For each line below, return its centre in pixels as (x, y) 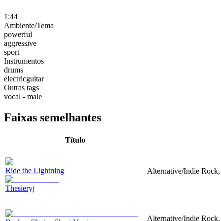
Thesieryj (20, 188)
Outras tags (21, 87)
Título (75, 140)
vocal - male (23, 96)
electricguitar (24, 78)
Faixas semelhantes (53, 117)
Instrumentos (24, 61)
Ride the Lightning (35, 170)
